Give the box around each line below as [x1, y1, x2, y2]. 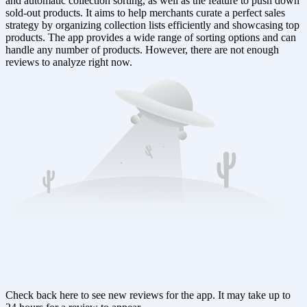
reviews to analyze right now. [5, 56, 132, 68]
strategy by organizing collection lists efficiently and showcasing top [5, 19, 299, 31]
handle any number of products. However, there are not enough [5, 43, 279, 56]
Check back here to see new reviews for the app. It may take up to [5, 288, 291, 301]
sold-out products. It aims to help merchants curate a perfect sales [5, 6, 285, 19]
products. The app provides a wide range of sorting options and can [5, 31, 296, 43]
